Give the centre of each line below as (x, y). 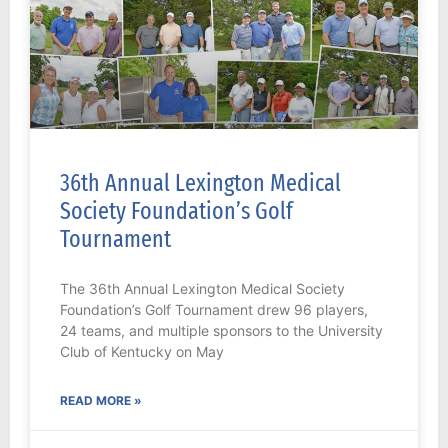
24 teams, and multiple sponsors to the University (221, 331)
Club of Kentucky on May (142, 352)
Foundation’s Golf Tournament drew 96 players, (214, 310)
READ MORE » (101, 401)
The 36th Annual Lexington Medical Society (202, 289)
